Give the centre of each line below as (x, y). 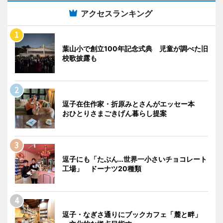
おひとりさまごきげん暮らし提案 (114, 113)
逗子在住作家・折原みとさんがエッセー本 (132, 104)
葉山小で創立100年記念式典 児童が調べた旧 (135, 49)
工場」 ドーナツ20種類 (102, 169)
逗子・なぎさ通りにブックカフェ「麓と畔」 (132, 215)
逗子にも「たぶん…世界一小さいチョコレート (135, 159)
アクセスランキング (116, 14)
